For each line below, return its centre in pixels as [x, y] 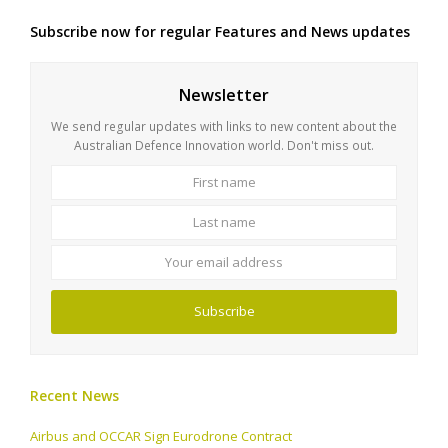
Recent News [74, 395]
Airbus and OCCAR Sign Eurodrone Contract [161, 435]
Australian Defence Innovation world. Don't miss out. [224, 145]
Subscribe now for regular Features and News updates [220, 31]
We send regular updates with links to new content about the [224, 126]
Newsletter [224, 94]
